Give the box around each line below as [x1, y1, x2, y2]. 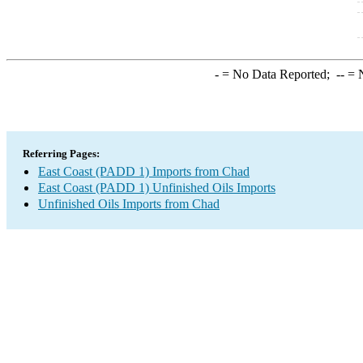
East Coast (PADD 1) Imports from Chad [38, 164, 250, 178]
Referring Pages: [23, 147, 100, 160]
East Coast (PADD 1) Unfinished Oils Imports [38, 181, 275, 194]
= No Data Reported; [218, 67, 336, 81]
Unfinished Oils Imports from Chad [38, 197, 220, 211]
